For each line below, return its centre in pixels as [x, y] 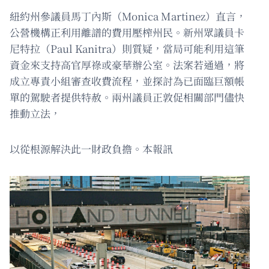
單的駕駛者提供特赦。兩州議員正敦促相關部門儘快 [127, 97]
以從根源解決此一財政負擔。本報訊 [91, 148]
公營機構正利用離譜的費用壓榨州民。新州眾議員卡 [127, 32]
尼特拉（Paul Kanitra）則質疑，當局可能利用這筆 [127, 48]
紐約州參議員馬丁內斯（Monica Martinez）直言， [128, 16]
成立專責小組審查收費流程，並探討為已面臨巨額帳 [127, 80]
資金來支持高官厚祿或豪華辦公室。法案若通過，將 [127, 64]
